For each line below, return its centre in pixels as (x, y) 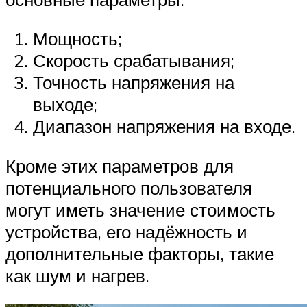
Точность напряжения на (134, 83)
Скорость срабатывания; (134, 61)
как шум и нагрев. (77, 275)
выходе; (65, 105)
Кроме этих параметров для (120, 165)
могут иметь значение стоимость (140, 209)
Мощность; (77, 39)
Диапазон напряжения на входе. (164, 126)
